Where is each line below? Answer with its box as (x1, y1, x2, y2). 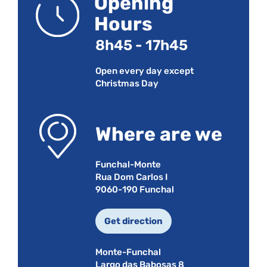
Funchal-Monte (95, 159, 161, 170)
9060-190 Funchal (95, 184, 174, 195)
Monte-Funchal (95, 246, 161, 257)
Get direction (104, 215, 163, 226)
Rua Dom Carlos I (95, 171, 167, 182)
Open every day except (95, 65, 194, 76)
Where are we (95, 123, 222, 146)
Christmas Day (95, 77, 159, 89)
